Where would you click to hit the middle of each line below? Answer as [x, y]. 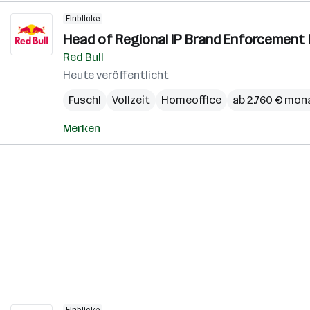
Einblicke [83, 19]
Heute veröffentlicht [116, 75]
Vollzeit [131, 100]
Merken [82, 128]
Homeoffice [191, 100]
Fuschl [85, 100]
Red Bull [83, 57]
